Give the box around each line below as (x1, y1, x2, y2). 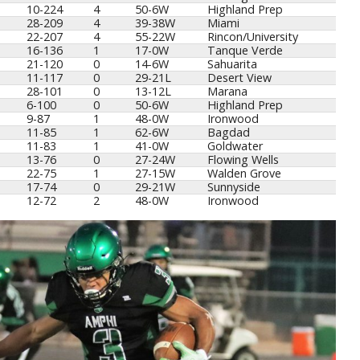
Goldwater (207, 138, 263, 154)
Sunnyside (207, 179, 260, 195)
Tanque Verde (207, 43, 283, 59)
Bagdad (207, 125, 250, 141)
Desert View (207, 70, 272, 86)
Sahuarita (207, 56, 257, 72)
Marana (207, 84, 247, 100)
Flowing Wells (207, 152, 279, 168)
